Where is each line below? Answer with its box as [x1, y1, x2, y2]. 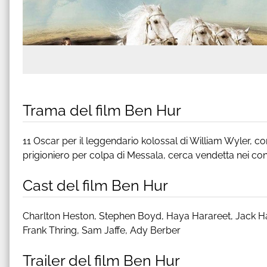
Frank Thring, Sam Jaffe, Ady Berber [23, 224, 181, 236]
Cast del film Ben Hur [23, 176, 168, 194]
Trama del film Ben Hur [23, 101, 181, 119]
